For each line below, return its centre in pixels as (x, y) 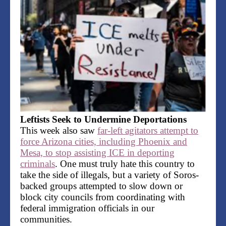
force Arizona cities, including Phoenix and (104, 142)
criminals (38, 164)
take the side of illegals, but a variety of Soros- (109, 175)
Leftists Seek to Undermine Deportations (105, 120)
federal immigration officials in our (87, 208)
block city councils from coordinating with (103, 197)
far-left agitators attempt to (148, 131)
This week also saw (59, 131)
